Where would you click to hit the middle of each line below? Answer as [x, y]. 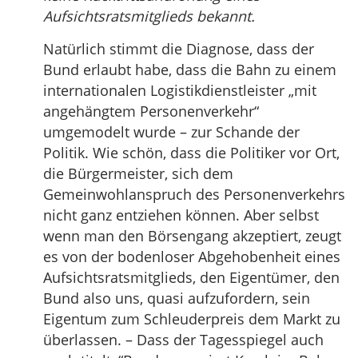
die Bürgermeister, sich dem [138, 173]
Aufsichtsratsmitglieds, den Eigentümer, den [191, 277]
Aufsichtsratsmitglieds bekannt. [149, 16]
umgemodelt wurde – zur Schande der [171, 131]
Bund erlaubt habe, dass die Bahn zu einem [190, 69]
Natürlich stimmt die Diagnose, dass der [179, 48]
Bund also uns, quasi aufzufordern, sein [177, 298]
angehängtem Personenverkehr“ [151, 111]
